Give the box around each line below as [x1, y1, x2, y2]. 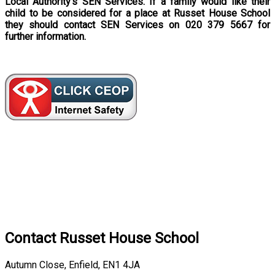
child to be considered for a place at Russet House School [5, 7, 270, 20]
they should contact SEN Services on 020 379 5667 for [5, 19, 270, 31]
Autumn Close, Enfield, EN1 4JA [5, 258, 140, 271]
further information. [5, 31, 88, 43]
